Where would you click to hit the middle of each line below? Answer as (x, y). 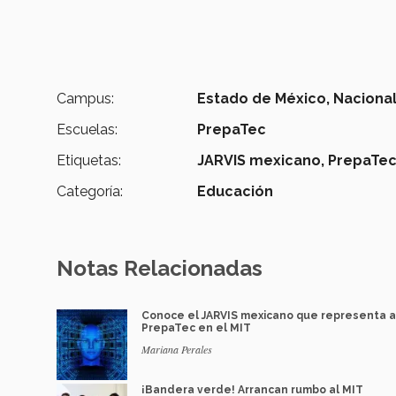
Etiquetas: (89, 160)
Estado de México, (264, 98)
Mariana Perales (177, 349)
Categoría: (90, 191)
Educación (236, 191)
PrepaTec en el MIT (196, 327)
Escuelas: (87, 129)
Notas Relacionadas (160, 268)
